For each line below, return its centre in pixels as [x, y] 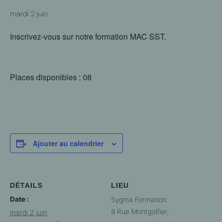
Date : [19, 199]
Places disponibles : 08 [51, 77]
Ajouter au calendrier [68, 143]
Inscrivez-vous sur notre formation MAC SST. [88, 36]
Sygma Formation [139, 199]
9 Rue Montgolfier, [140, 211]
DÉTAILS [26, 185]
